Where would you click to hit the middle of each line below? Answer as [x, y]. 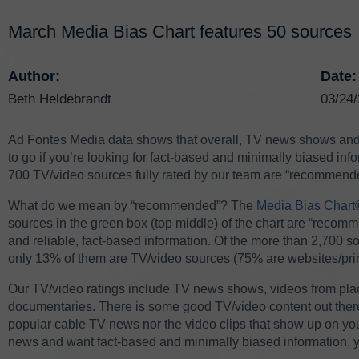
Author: [34, 76]
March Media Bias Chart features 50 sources [180, 31]
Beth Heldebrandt [60, 99]
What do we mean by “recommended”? [118, 205]
